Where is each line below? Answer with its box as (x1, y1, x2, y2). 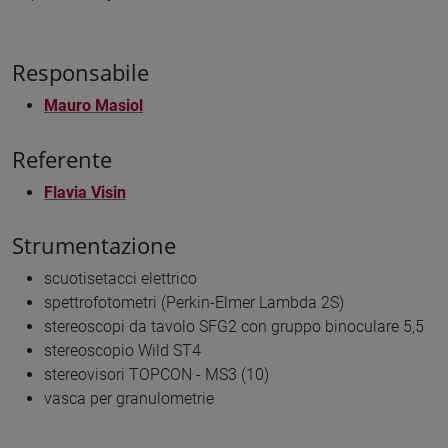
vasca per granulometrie (44, 389, 214, 409)
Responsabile (12, 57, 149, 87)
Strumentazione (12, 231, 176, 261)
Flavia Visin (44, 182, 126, 202)
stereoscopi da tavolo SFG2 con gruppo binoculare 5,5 (44, 317, 424, 337)
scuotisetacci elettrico (44, 269, 197, 289)
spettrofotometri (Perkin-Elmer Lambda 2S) (44, 293, 344, 313)
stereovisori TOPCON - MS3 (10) (44, 365, 269, 385)
